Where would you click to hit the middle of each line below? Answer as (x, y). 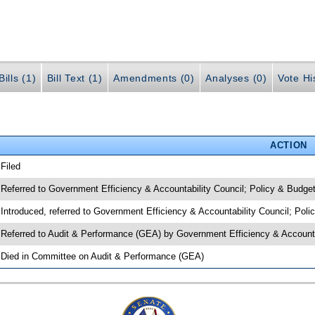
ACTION (288, 145)
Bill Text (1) (75, 78)
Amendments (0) (154, 78)
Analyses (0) (236, 78)
